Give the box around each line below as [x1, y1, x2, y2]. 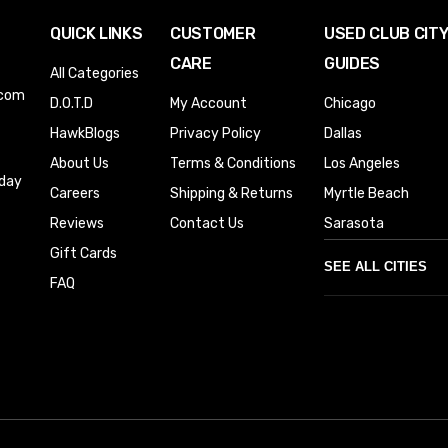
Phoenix [338, 334, 389, 351]
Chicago [324, 94, 376, 112]
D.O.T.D [50, 94, 93, 112]
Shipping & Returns [170, 184, 293, 202]
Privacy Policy [170, 124, 261, 142]
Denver [338, 304, 384, 321]
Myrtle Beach [324, 184, 409, 202]
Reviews [50, 214, 104, 232]
